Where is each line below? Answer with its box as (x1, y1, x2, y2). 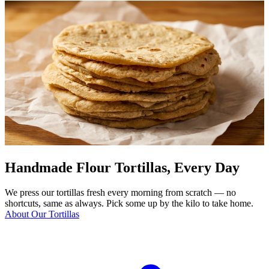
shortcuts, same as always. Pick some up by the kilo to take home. (5, 198, 253, 209)
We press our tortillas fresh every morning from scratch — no (5, 187, 236, 198)
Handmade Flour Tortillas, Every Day (5, 159, 240, 175)
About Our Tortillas (5, 209, 79, 220)
